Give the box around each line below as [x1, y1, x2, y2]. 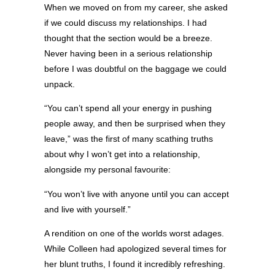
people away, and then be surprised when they [44, 118, 225, 129]
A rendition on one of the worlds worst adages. [44, 228, 224, 239]
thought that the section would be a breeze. [44, 33, 212, 44]
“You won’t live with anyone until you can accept [44, 188, 229, 199]
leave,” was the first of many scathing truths [44, 134, 213, 144]
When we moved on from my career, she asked [44, 2, 228, 13]
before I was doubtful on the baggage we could [44, 64, 227, 74]
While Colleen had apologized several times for [44, 244, 227, 254]
